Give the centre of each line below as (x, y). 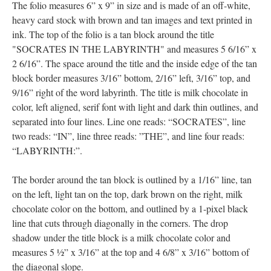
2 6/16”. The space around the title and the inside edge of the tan (135, 63)
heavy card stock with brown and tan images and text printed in (132, 20)
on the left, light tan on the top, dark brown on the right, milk (127, 194)
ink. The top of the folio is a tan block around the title (113, 34)
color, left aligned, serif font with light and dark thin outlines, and (135, 107)
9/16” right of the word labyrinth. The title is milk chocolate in (130, 92)
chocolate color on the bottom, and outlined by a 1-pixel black (130, 208)
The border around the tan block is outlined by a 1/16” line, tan (132, 179)
